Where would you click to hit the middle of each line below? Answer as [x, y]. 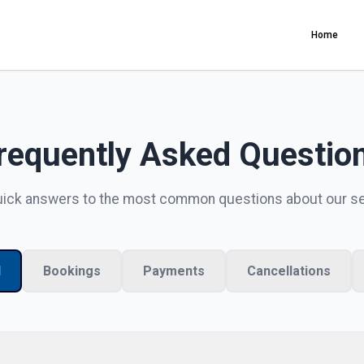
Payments [173, 271]
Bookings [71, 271]
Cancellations [288, 271]
